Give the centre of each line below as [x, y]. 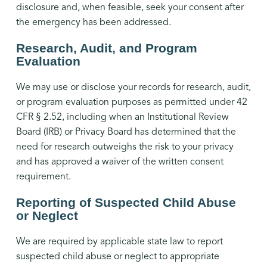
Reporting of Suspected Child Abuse [126, 203]
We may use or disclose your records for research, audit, [133, 87]
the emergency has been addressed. [93, 22]
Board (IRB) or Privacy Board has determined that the [126, 132]
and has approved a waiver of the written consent [119, 162]
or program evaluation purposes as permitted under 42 [131, 102]
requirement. [43, 177]
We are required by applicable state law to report [119, 242]
